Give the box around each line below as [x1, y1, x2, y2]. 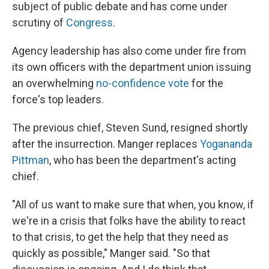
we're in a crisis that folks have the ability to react [12, 214, 246, 227]
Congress [66, 16, 113, 29]
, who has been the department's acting [49, 154, 236, 166]
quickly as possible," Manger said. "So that [12, 247, 210, 259]
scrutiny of [12, 16, 66, 29]
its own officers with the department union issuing [12, 61, 251, 73]
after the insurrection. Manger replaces [12, 138, 200, 150]
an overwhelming [12, 77, 96, 89]
